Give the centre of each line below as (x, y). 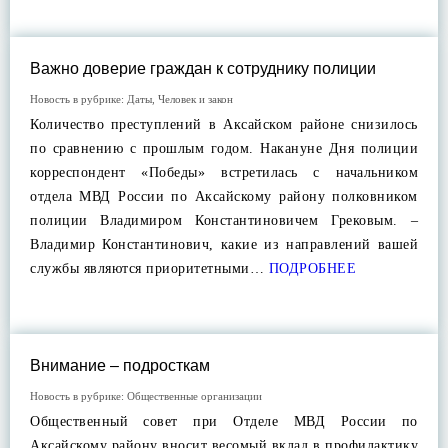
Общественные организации (194, 396)
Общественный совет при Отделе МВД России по (224, 421)
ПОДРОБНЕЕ (310, 268)
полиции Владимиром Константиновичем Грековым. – (224, 220)
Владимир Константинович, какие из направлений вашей (224, 244)
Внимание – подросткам (120, 365)
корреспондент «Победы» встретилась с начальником (224, 172)
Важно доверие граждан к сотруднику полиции (203, 68)
